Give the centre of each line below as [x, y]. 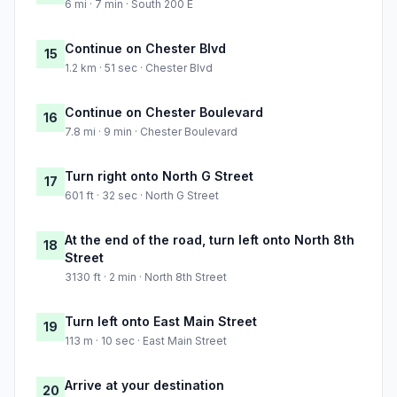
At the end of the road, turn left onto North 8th [210, 240]
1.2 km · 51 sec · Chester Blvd [139, 68]
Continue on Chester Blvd [145, 49]
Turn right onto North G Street [159, 176]
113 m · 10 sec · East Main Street [146, 341]
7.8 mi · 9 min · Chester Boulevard [151, 132]
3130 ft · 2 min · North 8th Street [146, 277]
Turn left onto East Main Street [161, 322]
